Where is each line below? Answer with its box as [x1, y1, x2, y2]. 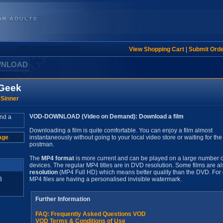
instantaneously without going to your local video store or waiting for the [29, 134, 222, 141]
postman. [29, 141, 54, 148]
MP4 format [41, 155, 74, 162]
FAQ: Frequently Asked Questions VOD [35, 211, 146, 218]
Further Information [35, 196, 90, 203]
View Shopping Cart [128, 46, 184, 53]
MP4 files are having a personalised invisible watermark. [29, 176, 182, 183]
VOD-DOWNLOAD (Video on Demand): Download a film [29, 113, 184, 120]
